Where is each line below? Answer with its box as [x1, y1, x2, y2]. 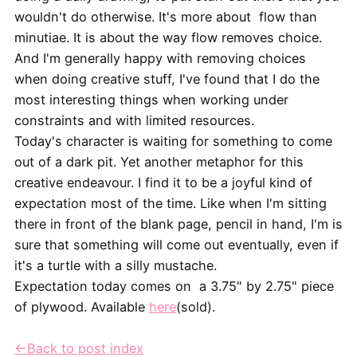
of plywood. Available [14, 299, 149, 316]
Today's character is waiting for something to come [14, 133, 332, 150]
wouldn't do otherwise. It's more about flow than [14, 9, 317, 25]
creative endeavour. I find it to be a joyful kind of [14, 175, 312, 191]
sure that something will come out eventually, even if [14, 237, 339, 253]
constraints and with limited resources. [14, 112, 254, 129]
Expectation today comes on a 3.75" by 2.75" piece [14, 278, 334, 295]
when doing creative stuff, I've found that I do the [14, 71, 320, 88]
